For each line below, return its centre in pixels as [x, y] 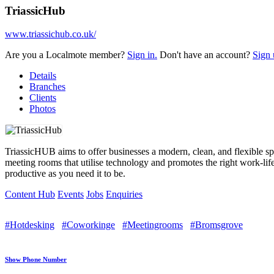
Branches [47, 87]
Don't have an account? [205, 55]
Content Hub [30, 194]
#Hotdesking [30, 225]
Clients [43, 98]
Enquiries [124, 194]
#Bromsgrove [217, 225]
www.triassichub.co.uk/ [50, 34]
